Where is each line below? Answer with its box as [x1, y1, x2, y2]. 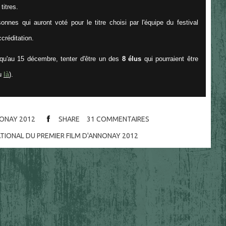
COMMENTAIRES [96, 115, 149, 124]
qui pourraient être [141, 54, 198, 63]
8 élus [122, 54, 142, 63]
